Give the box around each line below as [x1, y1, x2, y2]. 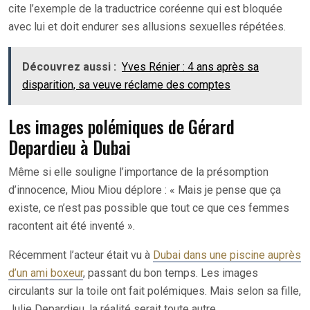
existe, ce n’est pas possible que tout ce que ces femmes [8, 201, 289, 215]
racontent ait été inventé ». [8, 219, 135, 232]
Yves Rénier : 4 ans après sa [122, 60, 259, 73]
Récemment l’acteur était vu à [8, 248, 153, 262]
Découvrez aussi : [22, 60, 116, 73]
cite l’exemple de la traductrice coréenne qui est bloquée [8, 1, 282, 15]
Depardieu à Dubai [8, 134, 131, 160]
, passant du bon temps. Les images [83, 266, 258, 280]
